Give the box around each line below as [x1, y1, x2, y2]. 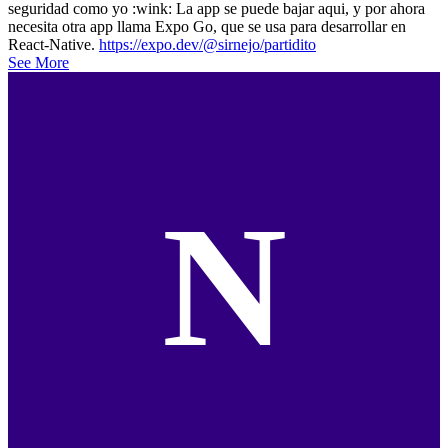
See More [8, 53, 69, 71]
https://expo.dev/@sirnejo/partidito [99, 35, 316, 53]
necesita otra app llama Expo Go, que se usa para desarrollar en [8, 17, 406, 35]
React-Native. [8, 35, 99, 53]
